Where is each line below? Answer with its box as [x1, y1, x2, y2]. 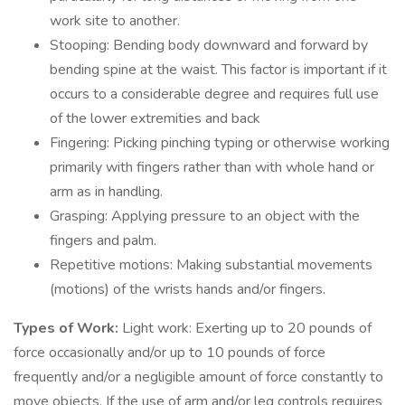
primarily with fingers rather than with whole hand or [50, 157, 374, 177]
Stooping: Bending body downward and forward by [50, 35, 368, 55]
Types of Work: [14, 318, 122, 338]
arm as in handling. [50, 182, 163, 202]
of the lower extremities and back [50, 108, 260, 128]
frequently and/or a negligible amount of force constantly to [14, 367, 383, 387]
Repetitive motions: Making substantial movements [50, 255, 372, 275]
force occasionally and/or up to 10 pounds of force [14, 343, 325, 363]
